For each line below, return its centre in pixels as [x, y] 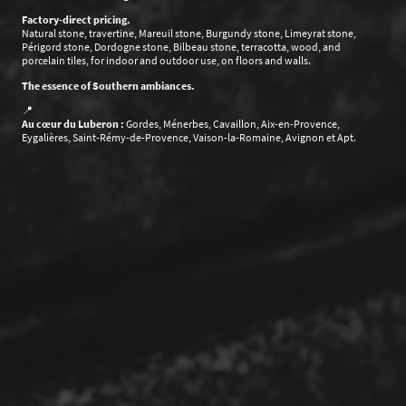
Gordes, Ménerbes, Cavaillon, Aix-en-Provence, [232, 123]
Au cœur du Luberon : [73, 123]
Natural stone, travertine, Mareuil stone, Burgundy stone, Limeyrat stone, [189, 34]
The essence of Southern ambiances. [108, 85]
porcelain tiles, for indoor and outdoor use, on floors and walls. [166, 61]
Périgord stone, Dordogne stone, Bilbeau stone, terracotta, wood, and [181, 47]
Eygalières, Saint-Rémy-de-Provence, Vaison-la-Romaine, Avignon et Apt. [189, 137]
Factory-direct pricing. [76, 20]
